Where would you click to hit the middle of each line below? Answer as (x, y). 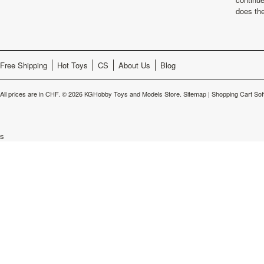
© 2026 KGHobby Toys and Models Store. (122, 93)
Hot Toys (72, 65)
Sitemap (195, 93)
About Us (134, 65)
